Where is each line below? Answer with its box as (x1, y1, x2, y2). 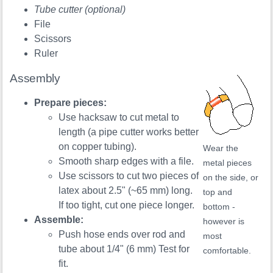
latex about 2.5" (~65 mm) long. (58, 185, 193, 196)
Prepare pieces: (34, 97, 107, 108)
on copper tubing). (58, 141, 137, 152)
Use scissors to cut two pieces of (58, 171, 199, 182)
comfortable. (202, 246, 251, 256)
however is (202, 217, 244, 227)
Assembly (10, 72, 60, 85)
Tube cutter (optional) (34, 4, 126, 15)
